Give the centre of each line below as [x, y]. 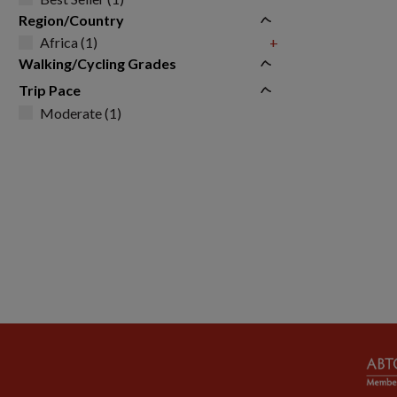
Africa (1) [69, 42]
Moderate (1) [81, 113]
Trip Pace [50, 90]
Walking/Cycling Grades [97, 63]
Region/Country [71, 20]
